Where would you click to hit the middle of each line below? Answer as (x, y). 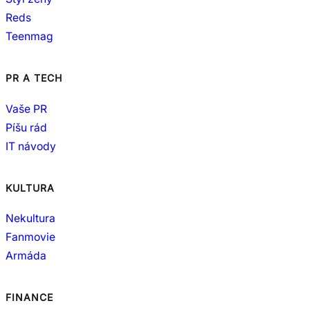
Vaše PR (26, 109)
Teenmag (29, 37)
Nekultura (30, 219)
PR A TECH (34, 78)
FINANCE (29, 298)
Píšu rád (26, 127)
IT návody (31, 146)
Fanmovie (30, 237)
